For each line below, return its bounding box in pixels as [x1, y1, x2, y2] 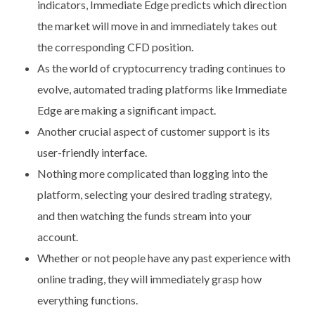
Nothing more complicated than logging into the [37, 167, 268, 181]
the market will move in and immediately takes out [37, 19, 277, 33]
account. [37, 230, 78, 244]
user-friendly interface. [37, 146, 147, 160]
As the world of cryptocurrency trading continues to [37, 61, 285, 75]
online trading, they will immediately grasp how [37, 272, 262, 286]
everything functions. [37, 293, 138, 307]
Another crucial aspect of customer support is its [37, 124, 270, 139]
